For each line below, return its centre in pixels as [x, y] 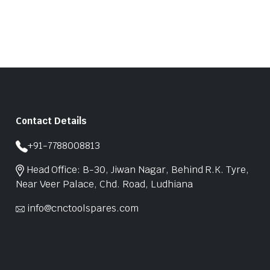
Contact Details [51, 121]
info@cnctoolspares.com [83, 209]
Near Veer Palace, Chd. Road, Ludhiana [104, 184]
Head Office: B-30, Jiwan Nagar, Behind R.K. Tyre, [138, 170]
